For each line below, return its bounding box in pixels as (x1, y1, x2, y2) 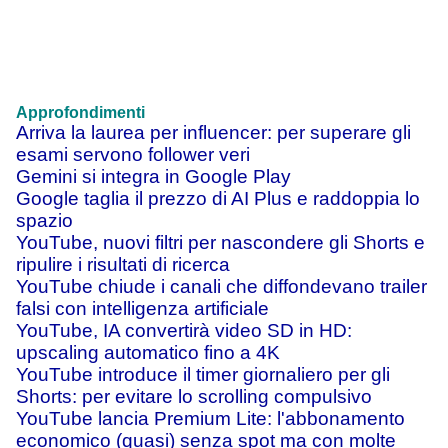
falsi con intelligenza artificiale (16, 298, 269, 320)
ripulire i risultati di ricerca (16, 254, 230, 276)
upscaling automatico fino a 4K (16, 342, 280, 364)
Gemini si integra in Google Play (16, 166, 291, 188)
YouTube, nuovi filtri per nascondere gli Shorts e (16, 232, 425, 254)
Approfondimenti (16, 104, 145, 122)
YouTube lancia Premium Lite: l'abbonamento (16, 408, 405, 430)
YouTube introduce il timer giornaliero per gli (16, 364, 390, 386)
